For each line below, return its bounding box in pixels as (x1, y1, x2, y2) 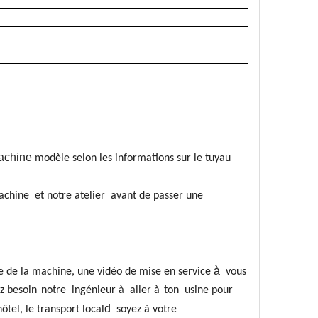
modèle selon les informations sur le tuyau (35, 153, 231, 164)
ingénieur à (72, 285, 124, 296)
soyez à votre (111, 304, 182, 315)
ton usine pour (164, 285, 233, 296)
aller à (130, 285, 160, 296)
